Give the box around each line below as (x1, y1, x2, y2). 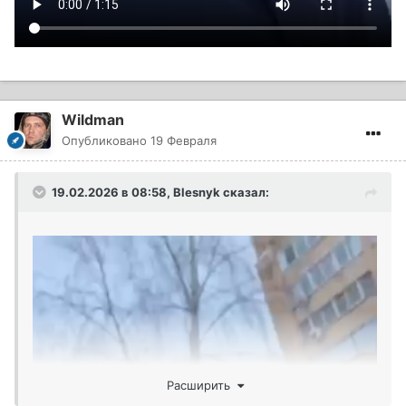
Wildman (62, 110, 124, 129)
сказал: (220, 184, 269, 199)
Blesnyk (173, 184, 220, 199)
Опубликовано (62, 132, 150, 148)
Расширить (166, 377, 237, 392)
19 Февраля (150, 132, 217, 148)
